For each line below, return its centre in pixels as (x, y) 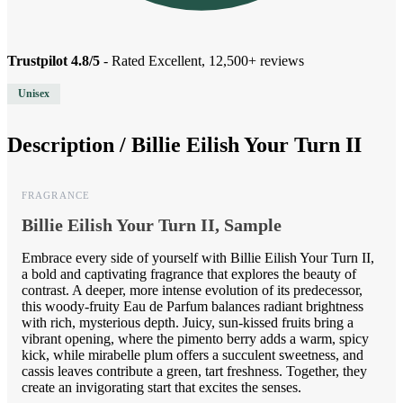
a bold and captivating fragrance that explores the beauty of (189, 274)
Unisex (34, 94)
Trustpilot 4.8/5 (54, 61)
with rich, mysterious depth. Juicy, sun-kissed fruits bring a (188, 323)
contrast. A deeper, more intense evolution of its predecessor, (192, 291)
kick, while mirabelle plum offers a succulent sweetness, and (193, 355)
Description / (69, 145)
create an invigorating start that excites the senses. (161, 388)
